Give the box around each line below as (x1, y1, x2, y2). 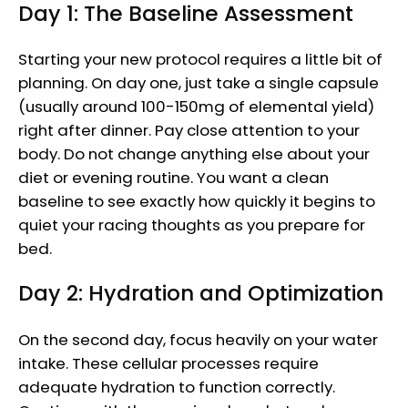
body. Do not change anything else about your (18, 143, 370, 166)
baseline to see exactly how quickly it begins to (18, 190, 375, 213)
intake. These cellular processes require (18, 352, 319, 374)
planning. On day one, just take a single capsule (18, 72, 379, 95)
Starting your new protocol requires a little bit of (18, 48, 382, 71)
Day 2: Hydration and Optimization (18, 279, 383, 309)
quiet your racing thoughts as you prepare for (18, 214, 365, 237)
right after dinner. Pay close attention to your (18, 119, 360, 142)
